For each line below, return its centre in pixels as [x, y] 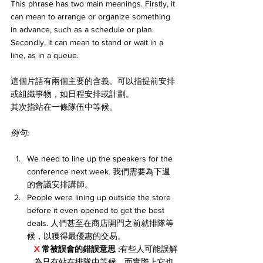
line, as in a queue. [45, 55]
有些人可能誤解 [149, 249]
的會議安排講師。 [60, 185]
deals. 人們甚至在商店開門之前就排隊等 [100, 223]
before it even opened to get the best [97, 210]
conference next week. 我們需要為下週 [99, 172]
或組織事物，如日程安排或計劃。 [72, 94]
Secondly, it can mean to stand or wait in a [88, 43]
